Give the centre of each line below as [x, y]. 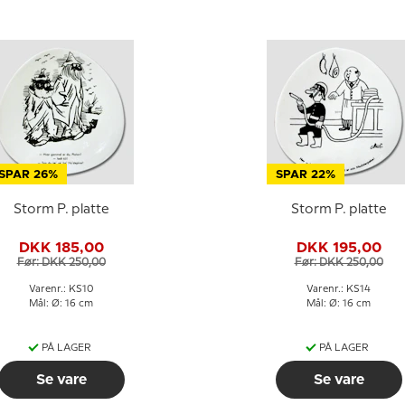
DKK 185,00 [61, 247]
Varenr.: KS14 [339, 289]
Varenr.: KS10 [61, 289]
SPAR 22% [305, 175]
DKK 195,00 [339, 247]
